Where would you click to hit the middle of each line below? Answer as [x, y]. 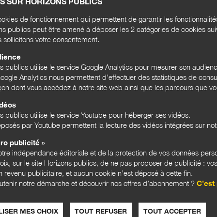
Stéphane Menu [74, 9]
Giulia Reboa [61, 104]
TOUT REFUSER [101, 211]
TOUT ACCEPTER [172, 211]
